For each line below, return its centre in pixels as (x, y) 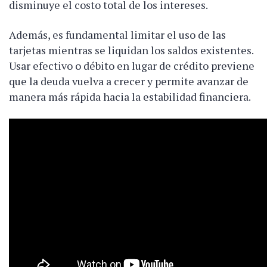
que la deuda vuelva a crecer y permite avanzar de (129, 81)
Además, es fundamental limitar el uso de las (117, 34)
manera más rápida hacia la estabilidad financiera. (130, 96)
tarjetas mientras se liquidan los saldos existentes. (131, 50)
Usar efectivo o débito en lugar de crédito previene (132, 65)
